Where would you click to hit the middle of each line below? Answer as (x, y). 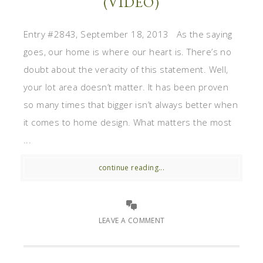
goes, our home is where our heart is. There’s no (128, 52)
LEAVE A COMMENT (131, 221)
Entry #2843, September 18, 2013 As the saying (128, 34)
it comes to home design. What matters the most (128, 122)
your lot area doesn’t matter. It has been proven (126, 87)
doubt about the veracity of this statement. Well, (126, 70)
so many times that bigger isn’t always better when (131, 105)
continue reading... (131, 168)
